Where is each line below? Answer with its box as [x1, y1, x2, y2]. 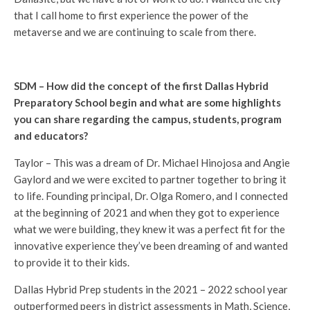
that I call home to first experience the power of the [14, 8, 248, 21]
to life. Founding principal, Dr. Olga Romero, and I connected [14, 189, 288, 202]
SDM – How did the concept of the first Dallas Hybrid [14, 79, 268, 92]
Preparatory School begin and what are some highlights [14, 95, 281, 109]
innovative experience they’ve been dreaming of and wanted [14, 239, 288, 252]
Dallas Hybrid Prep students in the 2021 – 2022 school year [14, 282, 288, 295]
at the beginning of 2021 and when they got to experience [14, 206, 280, 219]
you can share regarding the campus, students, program [14, 112, 282, 125]
